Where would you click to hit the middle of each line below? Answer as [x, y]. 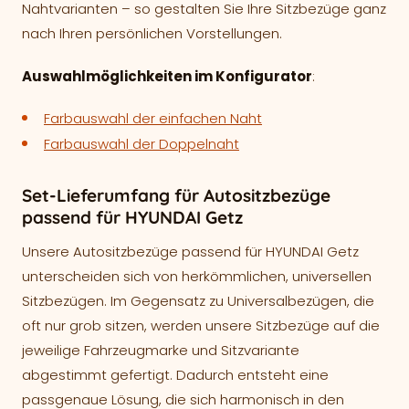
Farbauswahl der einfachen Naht [153, 118]
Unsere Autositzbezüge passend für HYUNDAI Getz [190, 252]
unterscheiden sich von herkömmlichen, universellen [197, 277]
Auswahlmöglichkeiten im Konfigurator [167, 76]
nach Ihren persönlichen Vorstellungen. [152, 33]
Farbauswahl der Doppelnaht [142, 144]
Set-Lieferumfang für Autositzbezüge [176, 196]
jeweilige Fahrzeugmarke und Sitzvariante [161, 351]
